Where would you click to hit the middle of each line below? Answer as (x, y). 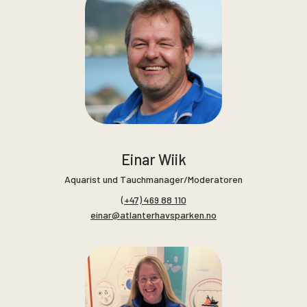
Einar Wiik (153, 159)
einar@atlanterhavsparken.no (153, 214)
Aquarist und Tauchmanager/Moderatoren (153, 180)
